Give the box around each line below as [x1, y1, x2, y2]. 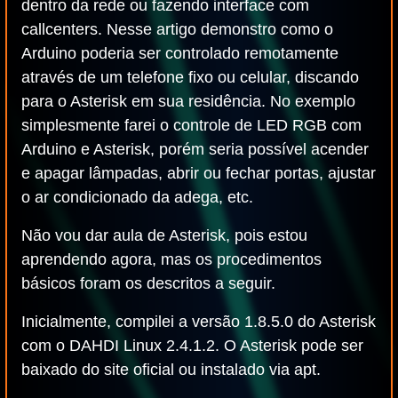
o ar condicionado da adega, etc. [21, 188, 253, 206]
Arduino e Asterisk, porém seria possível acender [21, 140, 369, 158]
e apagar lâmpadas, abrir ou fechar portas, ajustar [21, 164, 376, 182]
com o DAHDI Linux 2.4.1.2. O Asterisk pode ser [21, 337, 363, 354]
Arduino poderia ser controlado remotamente [21, 44, 338, 62]
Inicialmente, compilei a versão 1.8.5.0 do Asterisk [21, 313, 376, 330]
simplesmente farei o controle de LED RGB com [21, 116, 362, 134]
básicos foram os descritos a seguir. [21, 275, 275, 292]
